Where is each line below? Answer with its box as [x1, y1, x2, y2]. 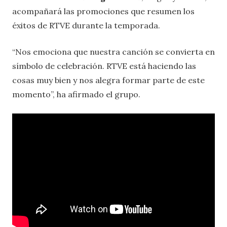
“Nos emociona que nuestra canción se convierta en [12, 46, 215, 57]
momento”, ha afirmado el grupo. [12, 89, 140, 99]
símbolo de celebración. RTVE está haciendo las [12, 60, 196, 71]
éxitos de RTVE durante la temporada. [12, 20, 160, 30]
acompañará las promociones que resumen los [12, 6, 195, 16]
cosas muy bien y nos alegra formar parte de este [12, 74, 205, 85]
